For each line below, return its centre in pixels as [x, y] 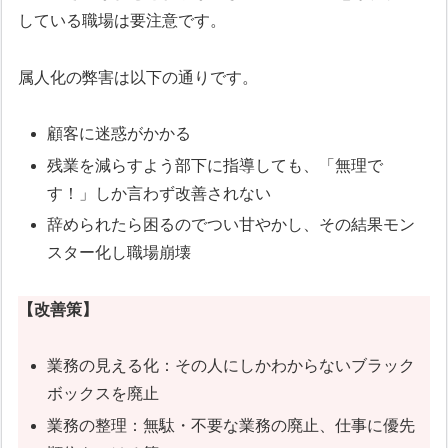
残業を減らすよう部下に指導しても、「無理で [215, 165]
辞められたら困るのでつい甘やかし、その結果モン [231, 224]
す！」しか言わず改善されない [159, 193]
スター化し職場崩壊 [119, 252]
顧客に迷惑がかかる [119, 134]
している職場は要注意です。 [122, 20]
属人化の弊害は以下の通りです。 [138, 77]
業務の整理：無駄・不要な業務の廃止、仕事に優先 [231, 425]
